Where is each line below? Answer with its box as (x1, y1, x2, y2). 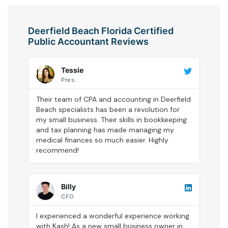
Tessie (61, 65, 83, 74)
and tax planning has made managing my (36, 125, 174, 135)
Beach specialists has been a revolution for (36, 105, 180, 115)
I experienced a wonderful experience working (36, 211, 189, 221)
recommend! (36, 146, 79, 155)
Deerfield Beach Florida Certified (28, 25, 174, 37)
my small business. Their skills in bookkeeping (36, 115, 187, 125)
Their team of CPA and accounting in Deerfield (36, 95, 191, 104)
